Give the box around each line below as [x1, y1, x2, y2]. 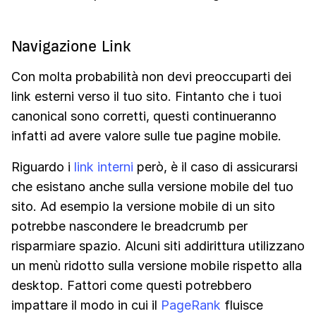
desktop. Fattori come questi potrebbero [11, 278, 252, 293]
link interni [74, 159, 133, 175]
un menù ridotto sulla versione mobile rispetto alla [11, 258, 302, 274]
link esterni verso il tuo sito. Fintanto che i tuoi [11, 89, 281, 104]
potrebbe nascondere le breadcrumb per [11, 219, 248, 234]
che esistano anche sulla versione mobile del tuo [11, 179, 293, 195]
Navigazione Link [11, 38, 131, 55]
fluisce [221, 298, 263, 313]
